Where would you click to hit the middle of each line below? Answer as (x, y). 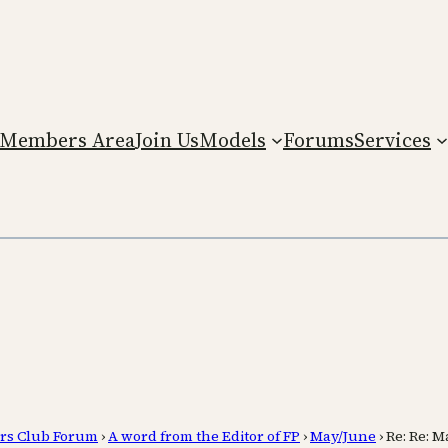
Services (392, 139)
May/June (343, 435)
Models (232, 139)
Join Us (167, 139)
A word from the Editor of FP (204, 435)
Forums (318, 139)
